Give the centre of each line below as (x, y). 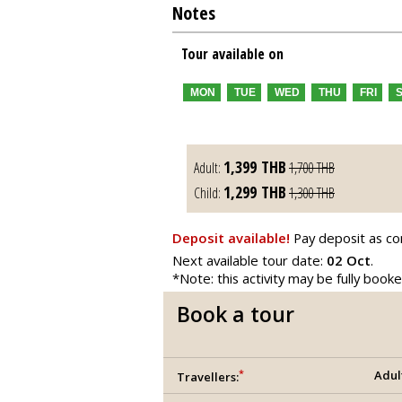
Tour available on (232, 54)
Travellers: (208, 377)
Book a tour (236, 314)
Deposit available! (231, 238)
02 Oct (349, 260)
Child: (209, 193)
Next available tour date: (249, 260)
